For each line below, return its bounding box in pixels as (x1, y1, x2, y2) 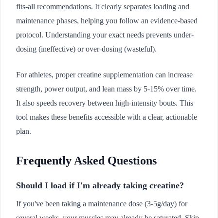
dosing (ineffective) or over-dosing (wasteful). (16, 45, 157, 53)
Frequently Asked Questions (16, 154, 157, 167)
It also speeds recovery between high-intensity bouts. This (16, 99, 193, 107)
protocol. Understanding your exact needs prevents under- (16, 31, 194, 39)
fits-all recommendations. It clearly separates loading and (16, 2, 189, 11)
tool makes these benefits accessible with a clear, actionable (16, 113, 197, 121)
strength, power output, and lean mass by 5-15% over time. (16, 85, 197, 93)
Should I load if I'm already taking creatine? (16, 181, 184, 190)
